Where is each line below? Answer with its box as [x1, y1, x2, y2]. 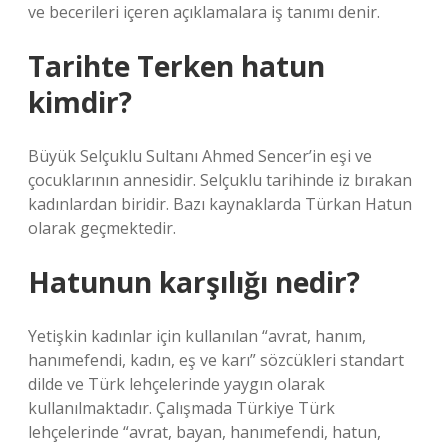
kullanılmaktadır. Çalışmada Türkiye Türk [28, 397, 335, 419]
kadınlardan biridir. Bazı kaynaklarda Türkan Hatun [28, 193, 412, 215]
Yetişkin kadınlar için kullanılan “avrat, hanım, [28, 325, 366, 347]
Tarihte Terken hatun [28, 47, 325, 85]
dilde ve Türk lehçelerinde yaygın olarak [28, 373, 325, 395]
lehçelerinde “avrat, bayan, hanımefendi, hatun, [28, 421, 381, 443]
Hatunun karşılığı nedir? [28, 263, 360, 301]
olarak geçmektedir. [28, 217, 176, 239]
